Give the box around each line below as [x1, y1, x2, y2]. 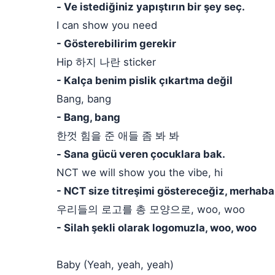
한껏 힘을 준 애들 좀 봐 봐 [56, 130, 179, 142]
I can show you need [56, 19, 157, 31]
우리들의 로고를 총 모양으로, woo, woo [56, 203, 245, 215]
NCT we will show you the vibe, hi [56, 166, 223, 179]
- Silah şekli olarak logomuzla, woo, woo [56, 222, 257, 234]
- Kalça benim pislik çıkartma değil [56, 74, 233, 87]
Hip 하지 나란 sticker [56, 56, 156, 68]
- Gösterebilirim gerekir [56, 37, 176, 50]
